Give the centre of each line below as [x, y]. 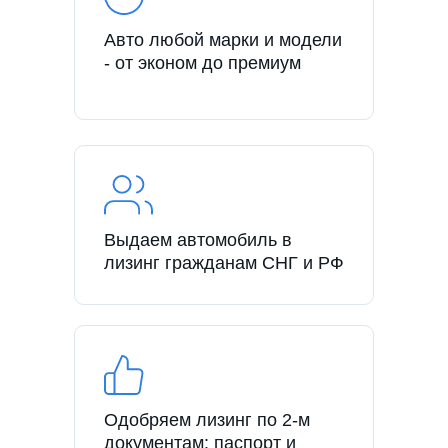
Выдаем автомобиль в [198, 239]
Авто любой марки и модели [223, 39]
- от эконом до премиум [202, 62]
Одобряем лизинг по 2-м [207, 419]
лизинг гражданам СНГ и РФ [224, 262]
